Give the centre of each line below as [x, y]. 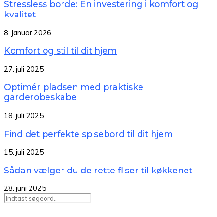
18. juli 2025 [24, 115]
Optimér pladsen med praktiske [74, 87]
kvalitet [20, 15]
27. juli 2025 [24, 69]
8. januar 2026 [28, 32]
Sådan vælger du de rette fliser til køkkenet [98, 170]
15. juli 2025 [24, 152]
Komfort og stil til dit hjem [60, 51]
